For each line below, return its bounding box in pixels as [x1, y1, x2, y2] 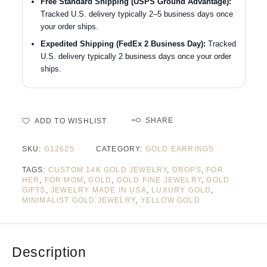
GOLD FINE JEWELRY [116, 176, 201, 185]
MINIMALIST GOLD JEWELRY [21, 196, 136, 205]
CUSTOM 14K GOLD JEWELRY [48, 166, 167, 175]
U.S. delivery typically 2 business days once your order [40, 52, 231, 61]
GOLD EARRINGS [145, 145, 215, 154]
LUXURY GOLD [151, 186, 212, 195]
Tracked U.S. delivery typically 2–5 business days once [40, 10, 233, 19]
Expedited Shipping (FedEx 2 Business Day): [40, 39, 206, 49]
